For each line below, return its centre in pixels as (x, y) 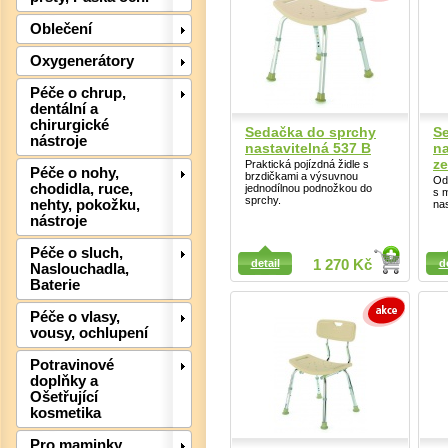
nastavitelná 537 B (308, 147)
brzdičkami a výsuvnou (301, 175)
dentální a (64, 109)
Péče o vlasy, (75, 317)
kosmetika (65, 413)
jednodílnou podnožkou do (308, 187)
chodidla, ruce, (81, 189)
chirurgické (69, 125)
